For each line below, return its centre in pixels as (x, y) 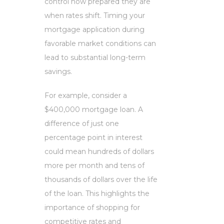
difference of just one (82, 123)
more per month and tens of (94, 165)
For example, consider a (86, 95)
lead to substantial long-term (95, 57)
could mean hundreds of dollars (99, 151)
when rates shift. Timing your (95, 15)
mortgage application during (94, 29)
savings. (58, 71)
